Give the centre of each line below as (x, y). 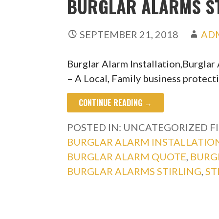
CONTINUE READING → (116, 102)
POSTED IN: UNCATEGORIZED (139, 127)
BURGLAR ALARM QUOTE (127, 156)
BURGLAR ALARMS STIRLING (134, 171)
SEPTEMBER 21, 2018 (129, 34)
